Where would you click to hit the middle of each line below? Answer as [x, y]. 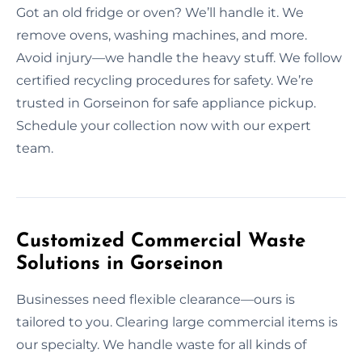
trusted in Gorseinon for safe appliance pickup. [166, 103]
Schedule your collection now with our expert [164, 125]
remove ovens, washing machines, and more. [162, 35]
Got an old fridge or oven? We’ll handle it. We [160, 12]
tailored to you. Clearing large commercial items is [177, 322]
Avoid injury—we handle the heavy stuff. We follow [179, 57]
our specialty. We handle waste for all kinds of [161, 344]
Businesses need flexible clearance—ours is [156, 299]
